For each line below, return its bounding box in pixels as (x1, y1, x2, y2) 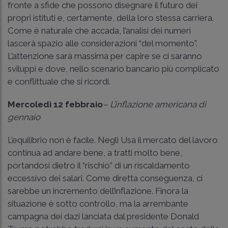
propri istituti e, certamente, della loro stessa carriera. (8, 12, 214, 23)
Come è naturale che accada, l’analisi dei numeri (8, 25, 191, 36)
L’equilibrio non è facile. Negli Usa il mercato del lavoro (8, 134, 218, 145)
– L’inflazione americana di (103, 99, 206, 109)
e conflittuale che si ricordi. (8, 76, 112, 87)
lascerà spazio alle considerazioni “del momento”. (8, 38, 197, 48)
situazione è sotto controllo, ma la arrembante (8, 198, 188, 209)
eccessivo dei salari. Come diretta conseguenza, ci (8, 173, 203, 183)
